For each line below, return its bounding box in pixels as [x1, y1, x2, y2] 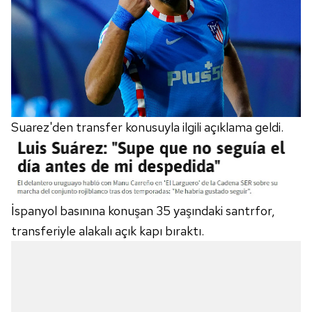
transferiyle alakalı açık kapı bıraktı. [11, 222, 204, 239]
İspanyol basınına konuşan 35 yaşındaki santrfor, [11, 202, 275, 219]
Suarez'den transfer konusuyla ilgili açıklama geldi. [11, 119, 283, 136]
